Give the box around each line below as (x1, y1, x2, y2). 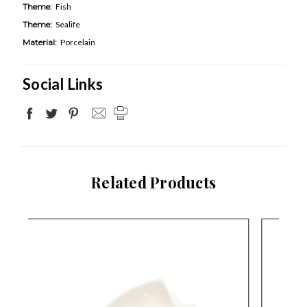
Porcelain (60, 36, 95, 47)
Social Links (23, 74, 103, 93)
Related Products (91, 171, 216, 193)
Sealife (56, 19, 80, 29)
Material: (23, 36, 57, 47)
